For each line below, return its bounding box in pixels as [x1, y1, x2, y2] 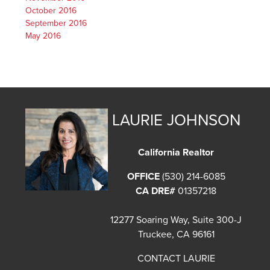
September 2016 [25, 18, 87, 29]
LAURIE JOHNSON [111, 111, 240, 130]
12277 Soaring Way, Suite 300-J [110, 213, 242, 226]
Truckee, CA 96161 [137, 228, 215, 240]
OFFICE [127, 170, 160, 183]
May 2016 [25, 31, 61, 42]
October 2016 [25, 5, 77, 16]
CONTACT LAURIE [137, 252, 215, 265]
